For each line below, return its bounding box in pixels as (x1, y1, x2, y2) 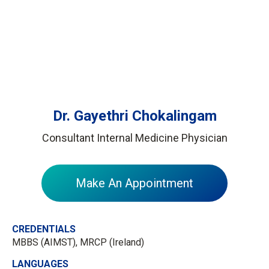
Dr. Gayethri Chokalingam (52, 107, 217, 124)
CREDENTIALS (12, 223, 76, 235)
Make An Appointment (76, 176, 193, 190)
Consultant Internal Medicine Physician (41, 131, 228, 144)
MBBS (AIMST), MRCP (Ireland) (12, 237, 144, 248)
